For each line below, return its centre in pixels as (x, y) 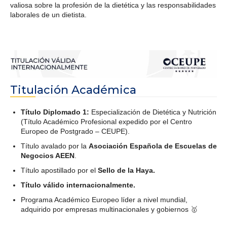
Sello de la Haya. (126, 171)
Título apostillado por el (59, 171)
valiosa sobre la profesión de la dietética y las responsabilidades (113, 5)
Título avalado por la (55, 146)
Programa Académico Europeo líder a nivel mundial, (104, 200)
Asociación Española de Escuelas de (153, 146)
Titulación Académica (73, 90)
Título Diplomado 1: (55, 112)
